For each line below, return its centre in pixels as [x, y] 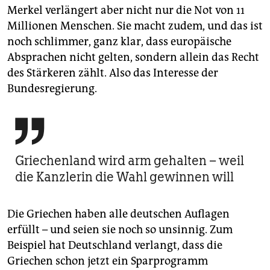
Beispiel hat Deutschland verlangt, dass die [115, 246]
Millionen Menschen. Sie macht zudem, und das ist [135, 26]
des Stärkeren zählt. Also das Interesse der [113, 73]
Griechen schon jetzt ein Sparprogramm [108, 261]
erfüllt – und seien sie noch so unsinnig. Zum [120, 230]
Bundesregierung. [52, 89]
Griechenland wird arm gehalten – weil [130, 161]
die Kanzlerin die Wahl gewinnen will [124, 177]
